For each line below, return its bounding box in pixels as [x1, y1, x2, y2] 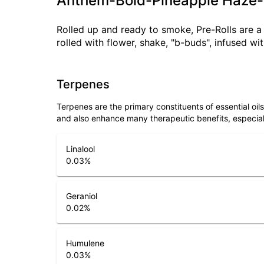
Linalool [66, 144, 95, 154]
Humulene [66, 238, 104, 248]
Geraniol [66, 191, 97, 201]
